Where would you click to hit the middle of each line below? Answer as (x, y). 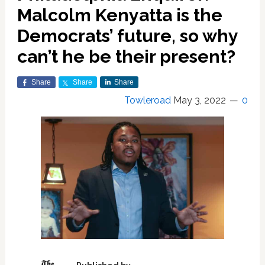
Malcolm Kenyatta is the (119, 15)
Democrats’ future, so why (127, 36)
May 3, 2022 (200, 100)
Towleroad (148, 100)
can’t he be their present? (126, 56)
